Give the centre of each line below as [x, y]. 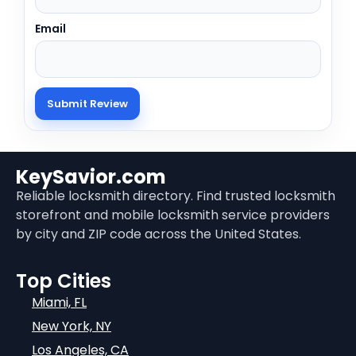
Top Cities [64, 281]
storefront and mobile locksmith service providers [173, 215]
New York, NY [72, 326]
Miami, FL [59, 302]
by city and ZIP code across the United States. [159, 234]
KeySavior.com [91, 177]
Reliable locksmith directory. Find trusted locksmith [176, 196]
